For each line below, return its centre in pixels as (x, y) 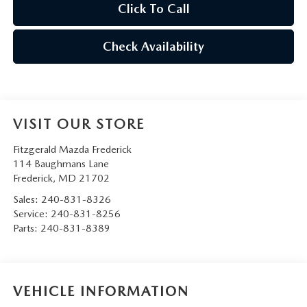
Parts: (26, 229)
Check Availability (153, 47)
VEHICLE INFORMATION (101, 291)
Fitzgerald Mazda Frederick (72, 150)
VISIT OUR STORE (78, 124)
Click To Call (153, 9)
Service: (32, 214)
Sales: (27, 200)
